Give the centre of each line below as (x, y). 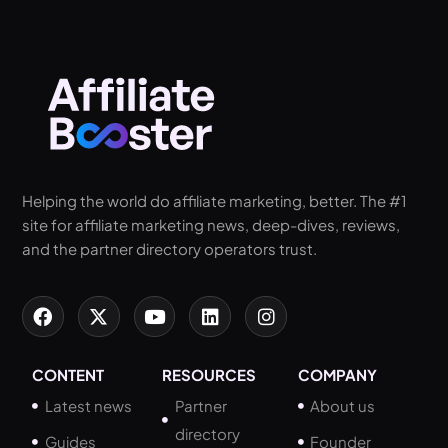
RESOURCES (209, 375)
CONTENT (68, 375)
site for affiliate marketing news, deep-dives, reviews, (211, 224)
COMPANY (337, 375)
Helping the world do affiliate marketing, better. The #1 (214, 200)
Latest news (88, 406)
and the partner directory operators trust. (169, 248)
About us (343, 406)
